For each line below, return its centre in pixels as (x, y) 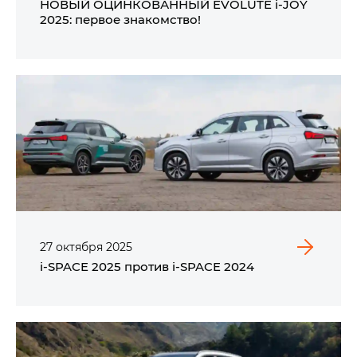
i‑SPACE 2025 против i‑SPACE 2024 (147, 267)
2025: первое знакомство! (120, 20)
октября (79, 247)
